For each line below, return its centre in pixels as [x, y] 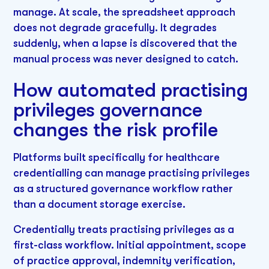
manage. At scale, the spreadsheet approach [125, 12]
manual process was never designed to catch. [126, 59]
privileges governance [108, 110]
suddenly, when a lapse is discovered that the [125, 43]
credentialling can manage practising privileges [132, 173]
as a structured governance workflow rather [123, 188]
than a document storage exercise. [100, 204]
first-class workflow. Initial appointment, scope [130, 245]
